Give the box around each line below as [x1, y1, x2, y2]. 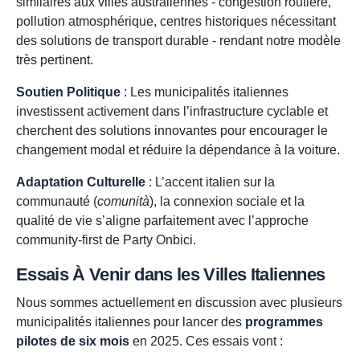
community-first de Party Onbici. [16, 233, 196, 247]
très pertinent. [16, 53, 93, 67]
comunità [97, 194, 149, 209]
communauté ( [16, 194, 97, 209]
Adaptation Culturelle [16, 175, 145, 190]
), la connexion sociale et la [149, 194, 305, 209]
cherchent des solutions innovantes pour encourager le [16, 124, 328, 138]
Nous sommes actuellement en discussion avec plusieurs [16, 296, 342, 310]
